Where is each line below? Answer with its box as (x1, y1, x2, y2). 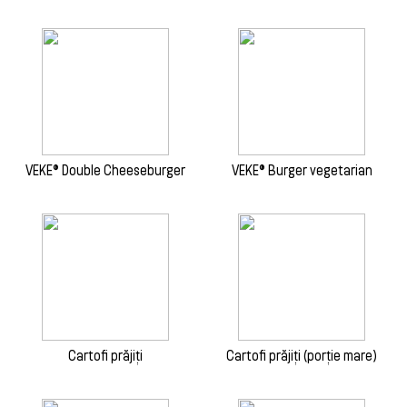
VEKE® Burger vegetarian (231, 162, 372, 178)
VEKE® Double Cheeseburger (25, 162, 185, 178)
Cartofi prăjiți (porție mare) (226, 347, 377, 363)
